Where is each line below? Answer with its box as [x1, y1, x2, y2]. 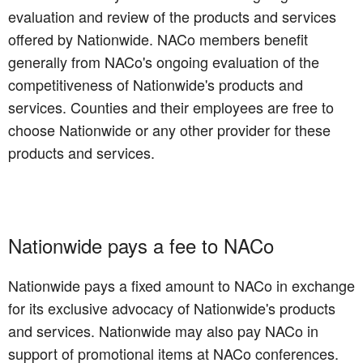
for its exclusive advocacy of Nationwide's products [8, 297, 335, 319]
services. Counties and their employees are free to [8, 96, 334, 118]
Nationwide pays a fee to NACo [8, 231, 274, 260]
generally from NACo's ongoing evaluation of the [8, 51, 319, 73]
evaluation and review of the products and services [8, 6, 336, 28]
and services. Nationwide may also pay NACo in [8, 320, 318, 342]
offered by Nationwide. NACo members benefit [8, 28, 308, 50]
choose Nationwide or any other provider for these [8, 119, 331, 141]
